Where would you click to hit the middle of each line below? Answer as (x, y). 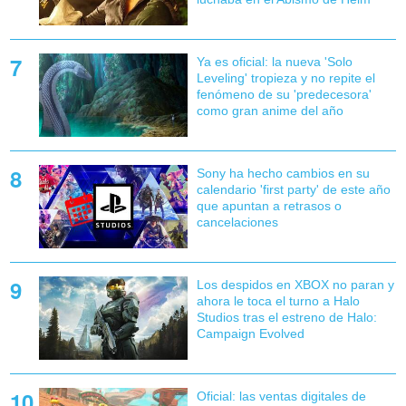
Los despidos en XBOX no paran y (295, 285)
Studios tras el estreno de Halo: (286, 318)
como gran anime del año (270, 111)
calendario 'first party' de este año (293, 190)
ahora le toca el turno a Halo (278, 301)
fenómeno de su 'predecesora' (284, 95)
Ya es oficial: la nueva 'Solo (274, 62)
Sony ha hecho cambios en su (283, 174)
